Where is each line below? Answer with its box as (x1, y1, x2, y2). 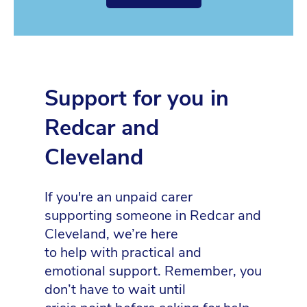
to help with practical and (45, 243, 201, 262)
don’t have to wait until (45, 280, 186, 299)
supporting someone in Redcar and (45, 206, 261, 225)
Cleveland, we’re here (45, 224, 178, 243)
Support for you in (45, 84, 229, 114)
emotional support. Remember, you (45, 261, 262, 280)
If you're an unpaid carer (45, 187, 193, 206)
